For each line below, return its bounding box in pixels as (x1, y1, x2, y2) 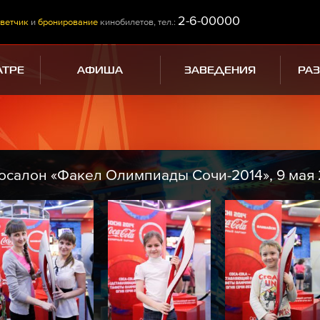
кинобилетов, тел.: (98, 16, 178, 27)
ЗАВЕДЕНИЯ (184, 65, 256, 76)
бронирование (38, 16, 98, 27)
